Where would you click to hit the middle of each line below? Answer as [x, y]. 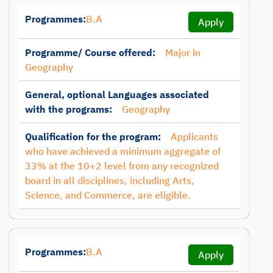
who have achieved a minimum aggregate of [123, 151]
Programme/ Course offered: [90, 52]
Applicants [194, 136]
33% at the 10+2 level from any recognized [122, 166]
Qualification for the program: [93, 136]
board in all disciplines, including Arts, [110, 180]
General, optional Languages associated [117, 94]
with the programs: [69, 109]
